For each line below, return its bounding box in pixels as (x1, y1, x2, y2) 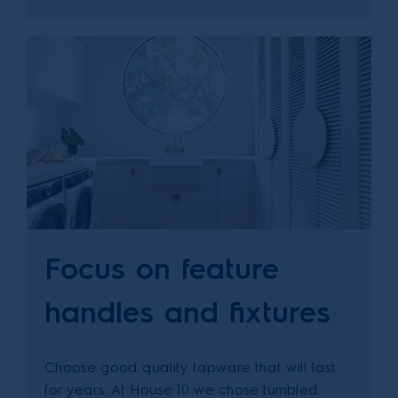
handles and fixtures (44, 294, 330, 330)
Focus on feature (44, 251, 279, 287)
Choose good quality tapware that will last (44, 359, 336, 377)
